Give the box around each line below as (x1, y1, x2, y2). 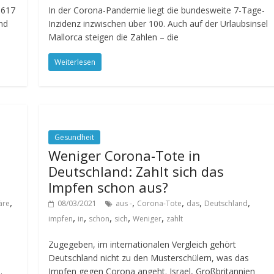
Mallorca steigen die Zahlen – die (48, 31, 179, 43)
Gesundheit (54, 131, 95, 143)
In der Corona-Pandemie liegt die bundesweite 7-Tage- (48, 4, 265, 16)
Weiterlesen (54, 56, 96, 67)
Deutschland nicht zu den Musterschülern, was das (48, 251, 250, 264)
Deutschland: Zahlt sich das (48, 161, 224, 180)
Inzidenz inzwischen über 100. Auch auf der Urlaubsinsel (48, 17, 268, 29)
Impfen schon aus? (48, 177, 169, 196)
